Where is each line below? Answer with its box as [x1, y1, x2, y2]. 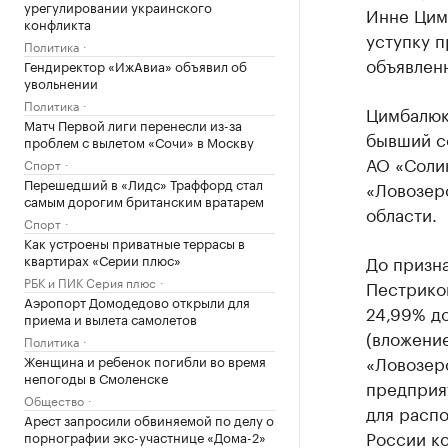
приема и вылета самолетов [24, 308, 197, 328]
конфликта [24, 13, 91, 33]
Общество [24, 390, 84, 409]
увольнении [24, 72, 98, 92]
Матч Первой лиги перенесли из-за [24, 114, 242, 134]
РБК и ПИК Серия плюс [24, 272, 156, 291]
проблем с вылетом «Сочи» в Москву [24, 131, 254, 151]
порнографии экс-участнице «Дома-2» [24, 426, 266, 446]
